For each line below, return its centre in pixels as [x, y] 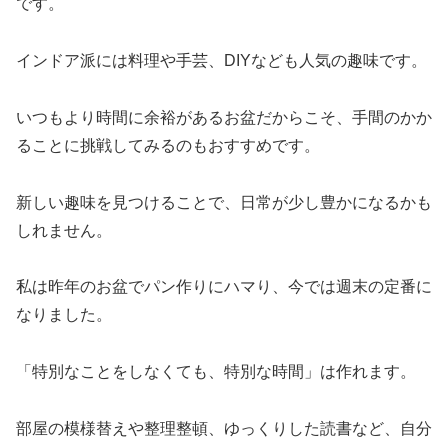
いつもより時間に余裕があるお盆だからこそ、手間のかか [224, 117]
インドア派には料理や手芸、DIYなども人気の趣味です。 [221, 60]
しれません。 [64, 230]
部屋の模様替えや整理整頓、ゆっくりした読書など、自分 [224, 428]
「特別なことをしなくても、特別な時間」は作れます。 [216, 372]
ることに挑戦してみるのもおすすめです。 [168, 145]
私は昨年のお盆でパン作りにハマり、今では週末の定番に [224, 287]
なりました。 [64, 315]
